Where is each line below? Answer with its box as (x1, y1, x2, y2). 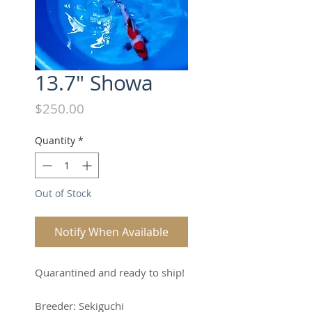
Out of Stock (35, 187, 91, 200)
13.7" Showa (35, 69, 153, 97)
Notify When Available (54, 224, 169, 240)
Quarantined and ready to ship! (35, 265, 185, 279)
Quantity (35, 134, 75, 147)
